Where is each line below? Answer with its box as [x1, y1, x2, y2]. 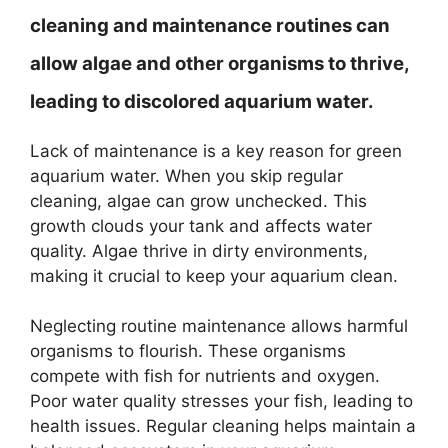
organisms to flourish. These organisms [30, 341, 346, 361]
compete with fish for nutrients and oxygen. [30, 366, 380, 386]
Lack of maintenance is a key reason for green [30, 140, 402, 161]
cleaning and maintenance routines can [30, 13, 390, 37]
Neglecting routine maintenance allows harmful [30, 316, 408, 336]
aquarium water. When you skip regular [30, 165, 343, 186]
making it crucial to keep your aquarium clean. [30, 265, 398, 286]
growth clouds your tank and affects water [30, 215, 372, 236]
